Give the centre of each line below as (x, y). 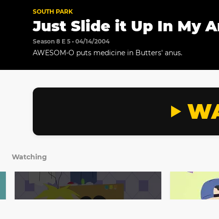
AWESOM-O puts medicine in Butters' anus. (108, 53)
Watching (29, 157)
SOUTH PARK (53, 12)
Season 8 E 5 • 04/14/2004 (71, 42)
